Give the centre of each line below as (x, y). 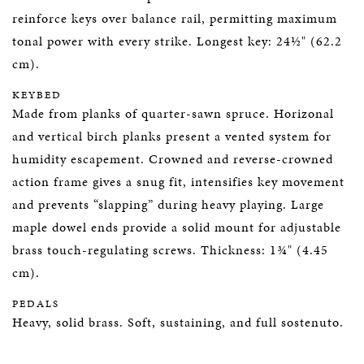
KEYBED (37, 95)
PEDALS (36, 304)
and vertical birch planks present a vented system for (172, 136)
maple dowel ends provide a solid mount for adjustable (177, 227)
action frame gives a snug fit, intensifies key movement (178, 182)
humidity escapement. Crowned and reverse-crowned (173, 159)
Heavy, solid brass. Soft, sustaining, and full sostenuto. (178, 322)
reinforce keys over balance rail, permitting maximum (175, 18)
